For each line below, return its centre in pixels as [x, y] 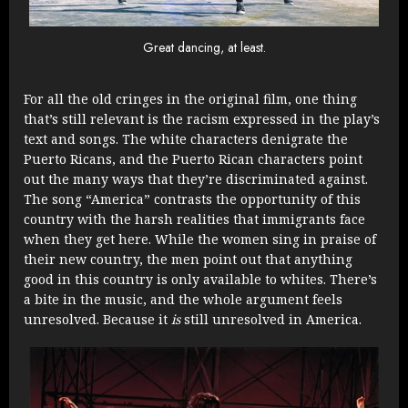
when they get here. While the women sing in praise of [200, 239]
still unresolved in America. [271, 319]
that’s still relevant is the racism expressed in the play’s [202, 118]
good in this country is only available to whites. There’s [200, 279]
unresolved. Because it [97, 319]
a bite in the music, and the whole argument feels [183, 299]
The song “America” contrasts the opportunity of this [192, 199]
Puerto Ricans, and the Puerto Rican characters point [193, 158]
